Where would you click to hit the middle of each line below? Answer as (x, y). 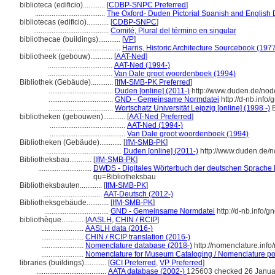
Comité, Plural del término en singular (173, 31)
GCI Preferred (133, 263)
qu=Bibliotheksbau (125, 177)
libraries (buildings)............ (64, 263)
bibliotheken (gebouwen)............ (73, 117)
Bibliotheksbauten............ (62, 185)
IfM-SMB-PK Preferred (153, 82)
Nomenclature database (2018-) (139, 246)
